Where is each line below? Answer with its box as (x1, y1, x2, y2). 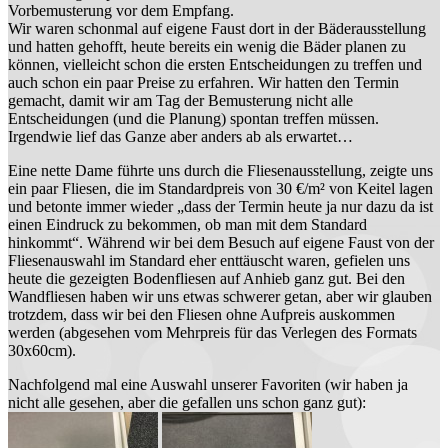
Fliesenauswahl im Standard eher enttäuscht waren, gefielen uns (8, 251, 410, 269)
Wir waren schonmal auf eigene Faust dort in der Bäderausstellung (8, 19, 426, 37)
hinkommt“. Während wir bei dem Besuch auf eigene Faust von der (8, 233, 434, 251)
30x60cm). (8, 341, 76, 359)
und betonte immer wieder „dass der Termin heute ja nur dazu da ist (8, 197, 433, 215)
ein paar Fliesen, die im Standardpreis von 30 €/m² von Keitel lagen (8, 179, 433, 197)
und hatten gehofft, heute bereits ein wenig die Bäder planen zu (8, 37, 406, 55)
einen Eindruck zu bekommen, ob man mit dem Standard (8, 215, 367, 233)
